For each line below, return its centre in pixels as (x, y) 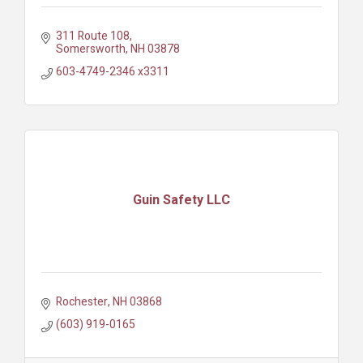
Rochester (81, 301)
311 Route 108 (92, 36)
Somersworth (90, 49)
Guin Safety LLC (181, 201)
